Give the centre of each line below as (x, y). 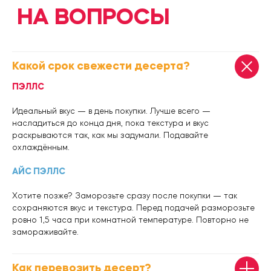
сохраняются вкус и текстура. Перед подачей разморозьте (133, 208)
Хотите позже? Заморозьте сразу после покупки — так (125, 196)
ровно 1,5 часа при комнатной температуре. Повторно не (130, 220)
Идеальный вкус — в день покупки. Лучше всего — (111, 112)
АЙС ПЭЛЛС (39, 172)
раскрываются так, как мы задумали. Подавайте (110, 136)
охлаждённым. (41, 148)
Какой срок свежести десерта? (101, 67)
